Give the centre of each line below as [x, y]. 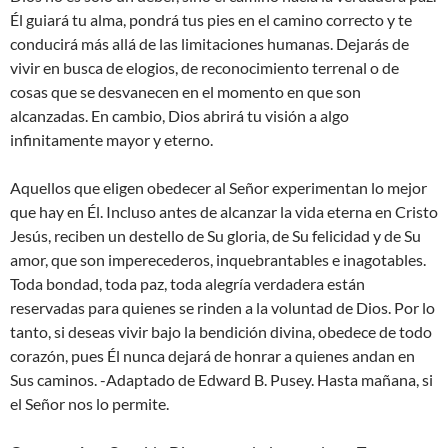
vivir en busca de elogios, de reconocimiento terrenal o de [204, 68]
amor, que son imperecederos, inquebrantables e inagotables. [218, 260]
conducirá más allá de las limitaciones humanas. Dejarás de [209, 44]
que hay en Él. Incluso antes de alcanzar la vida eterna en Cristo [224, 212]
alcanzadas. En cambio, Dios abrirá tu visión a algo [179, 116]
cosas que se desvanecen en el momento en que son [185, 92]
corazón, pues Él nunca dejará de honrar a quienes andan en [212, 356]
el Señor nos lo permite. [89, 404]
